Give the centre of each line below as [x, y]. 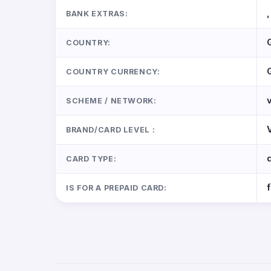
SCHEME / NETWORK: [111, 101]
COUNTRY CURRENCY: [113, 72]
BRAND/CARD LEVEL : [111, 130]
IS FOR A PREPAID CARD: [116, 188]
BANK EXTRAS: [97, 14]
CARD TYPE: [91, 159]
